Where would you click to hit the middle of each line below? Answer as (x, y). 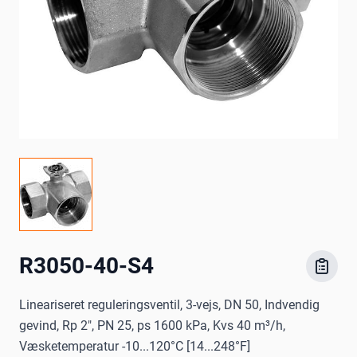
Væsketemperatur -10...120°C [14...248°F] (135, 347)
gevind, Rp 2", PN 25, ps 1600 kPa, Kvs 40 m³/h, (152, 326)
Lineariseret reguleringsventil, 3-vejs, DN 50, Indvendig (169, 305)
